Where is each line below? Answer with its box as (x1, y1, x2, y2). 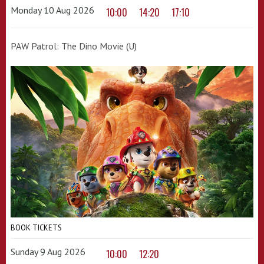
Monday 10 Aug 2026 (11, 4, 94, 16)
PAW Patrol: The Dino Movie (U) (11, 39, 137, 52)
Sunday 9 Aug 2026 (11, 245, 85, 258)
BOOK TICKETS (11, 222, 62, 233)
